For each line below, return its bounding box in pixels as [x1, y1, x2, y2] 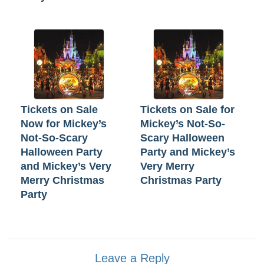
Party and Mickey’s [140, 146, 235, 158]
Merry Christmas [21, 174, 104, 186]
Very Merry [140, 160, 194, 172]
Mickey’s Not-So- [140, 117, 225, 130]
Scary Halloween [140, 131, 225, 144]
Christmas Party [140, 174, 222, 186]
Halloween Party [21, 146, 103, 158]
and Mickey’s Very [21, 160, 111, 172]
